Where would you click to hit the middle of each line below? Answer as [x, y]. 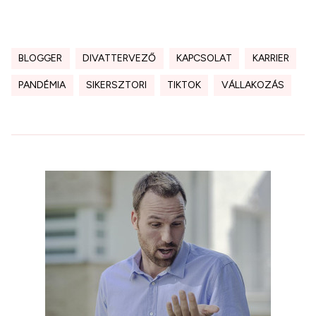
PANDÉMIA [42, 85]
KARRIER [271, 59]
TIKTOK [184, 85]
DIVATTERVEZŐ [120, 59]
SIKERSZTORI [117, 85]
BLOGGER [41, 59]
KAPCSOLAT [204, 59]
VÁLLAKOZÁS [253, 85]
